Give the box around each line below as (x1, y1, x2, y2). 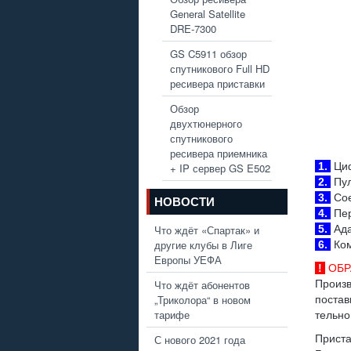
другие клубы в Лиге (154, 237, 252, 252)
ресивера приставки (169, 75, 265, 91)
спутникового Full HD (169, 60, 270, 76)
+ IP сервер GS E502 (169, 160, 270, 175)
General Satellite (169, 5, 245, 21)
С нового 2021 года (154, 331, 245, 347)
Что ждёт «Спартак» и (154, 222, 259, 237)
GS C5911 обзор (169, 45, 247, 61)
